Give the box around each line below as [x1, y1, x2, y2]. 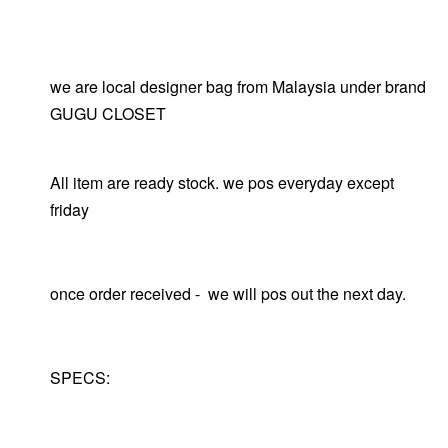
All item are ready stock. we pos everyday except [50, 171, 394, 194]
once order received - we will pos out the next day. [50, 282, 410, 305]
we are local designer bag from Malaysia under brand [50, 75, 426, 98]
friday [50, 198, 89, 221]
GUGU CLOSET [50, 102, 166, 125]
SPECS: [50, 366, 110, 389]
